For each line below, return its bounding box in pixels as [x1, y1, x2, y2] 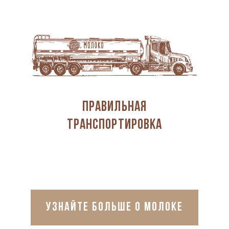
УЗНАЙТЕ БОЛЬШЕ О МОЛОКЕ [45, 201, 183, 214]
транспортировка [66, 118, 163, 132]
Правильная [82, 100, 147, 114]
